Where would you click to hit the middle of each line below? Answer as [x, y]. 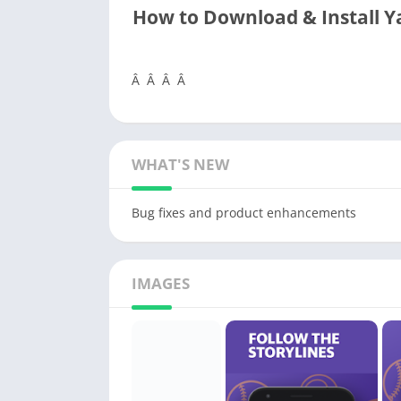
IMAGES [161, 283]
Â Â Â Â [160, 80]
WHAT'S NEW [180, 164]
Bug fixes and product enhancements [244, 213]
